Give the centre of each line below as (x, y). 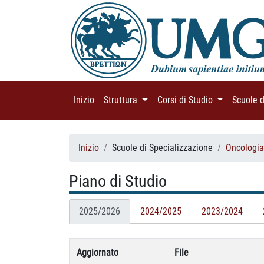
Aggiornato (98, 252)
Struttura (122, 100)
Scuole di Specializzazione (162, 147)
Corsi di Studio (186, 100)
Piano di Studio (118, 181)
